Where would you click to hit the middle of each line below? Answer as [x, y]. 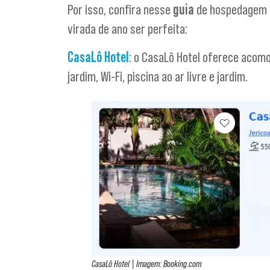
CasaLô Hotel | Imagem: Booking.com [146, 263]
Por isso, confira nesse [120, 10]
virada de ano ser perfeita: [127, 29]
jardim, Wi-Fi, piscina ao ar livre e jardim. [158, 76]
